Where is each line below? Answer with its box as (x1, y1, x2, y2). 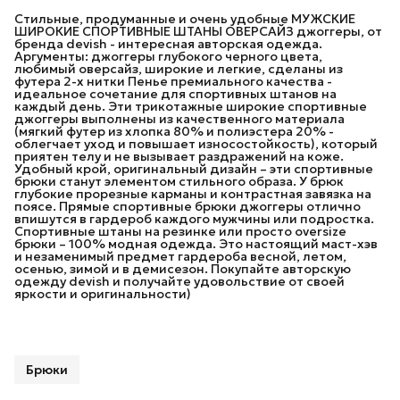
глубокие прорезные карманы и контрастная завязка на (14, 185, 371, 202)
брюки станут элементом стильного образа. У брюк (14, 172, 344, 189)
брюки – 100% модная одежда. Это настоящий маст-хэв (14, 235, 378, 252)
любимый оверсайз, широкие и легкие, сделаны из (14, 60, 343, 77)
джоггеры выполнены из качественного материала (14, 110, 345, 127)
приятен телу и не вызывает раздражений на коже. (14, 147, 344, 164)
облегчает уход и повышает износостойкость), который (14, 135, 378, 152)
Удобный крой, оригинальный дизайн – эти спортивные (14, 160, 373, 177)
